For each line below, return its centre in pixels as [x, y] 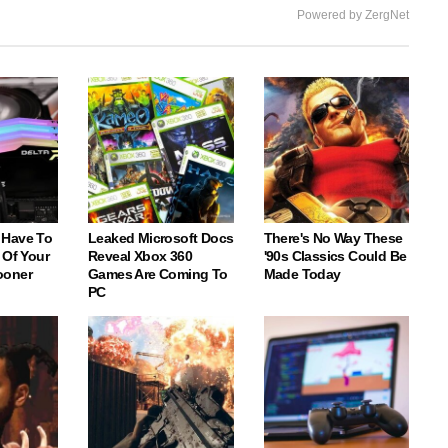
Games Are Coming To [158, 273]
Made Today [302, 273]
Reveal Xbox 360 [140, 255]
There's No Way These [333, 237]
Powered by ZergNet [353, 15]
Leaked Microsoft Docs [161, 237]
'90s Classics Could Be [335, 255]
